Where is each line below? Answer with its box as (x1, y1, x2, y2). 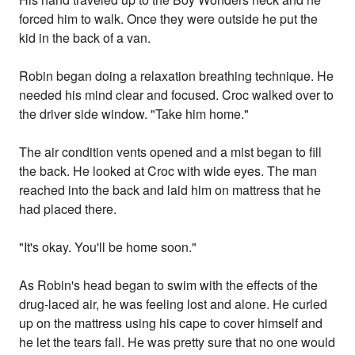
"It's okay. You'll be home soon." (19, 238, 197, 257)
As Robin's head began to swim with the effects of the (19, 276, 319, 295)
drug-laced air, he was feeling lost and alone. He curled (19, 295, 328, 314)
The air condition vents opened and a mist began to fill (19, 143, 323, 162)
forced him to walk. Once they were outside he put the (19, 10, 319, 29)
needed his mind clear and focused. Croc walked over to (19, 86, 334, 105)
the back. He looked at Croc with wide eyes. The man (19, 162, 318, 181)
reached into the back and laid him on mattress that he (19, 181, 322, 200)
